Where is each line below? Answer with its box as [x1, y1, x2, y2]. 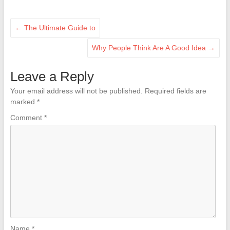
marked [10, 98, 37, 106]
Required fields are [144, 87, 206, 95]
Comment [10, 113, 44, 122]
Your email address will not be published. [10, 87, 143, 95]
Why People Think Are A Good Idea [92, 44, 208, 52]
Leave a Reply [10, 69, 94, 84]
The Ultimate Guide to [22, 24, 95, 32]
